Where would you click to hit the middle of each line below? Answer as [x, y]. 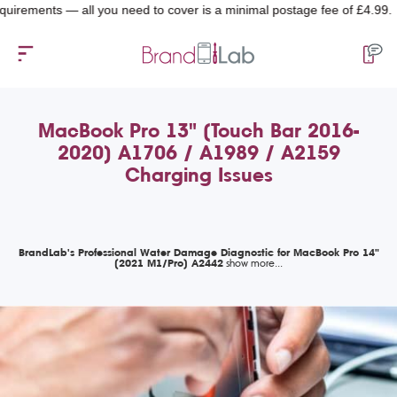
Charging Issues [198, 175]
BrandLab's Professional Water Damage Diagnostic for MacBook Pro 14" [198, 252]
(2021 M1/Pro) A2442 [169, 263]
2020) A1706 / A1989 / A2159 [198, 152]
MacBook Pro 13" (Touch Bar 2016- [198, 130]
